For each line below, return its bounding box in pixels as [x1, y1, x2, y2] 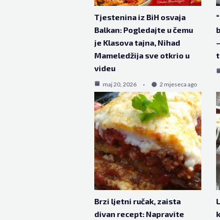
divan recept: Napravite [94, 209, 184, 219]
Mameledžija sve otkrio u [94, 51, 190, 60]
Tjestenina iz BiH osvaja [94, 12, 186, 22]
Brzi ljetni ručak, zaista [94, 196, 181, 206]
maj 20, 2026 [103, 81, 137, 88]
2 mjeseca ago [160, 81, 197, 88]
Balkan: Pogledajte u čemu [94, 25, 193, 34]
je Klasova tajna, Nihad [94, 38, 180, 47]
